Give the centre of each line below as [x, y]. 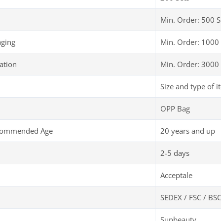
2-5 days [175, 153]
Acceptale [176, 175]
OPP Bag [175, 109]
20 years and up [188, 131]
